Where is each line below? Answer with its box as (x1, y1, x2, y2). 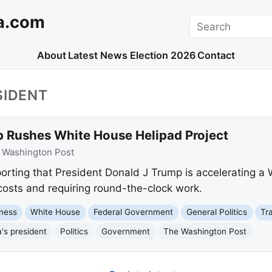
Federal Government (93, 207, 174, 217)
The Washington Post (163, 226, 247, 236)
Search (189, 15, 223, 28)
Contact (197, 49, 236, 62)
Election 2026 (129, 49, 195, 62)
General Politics (186, 207, 248, 217)
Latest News (68, 49, 128, 62)
